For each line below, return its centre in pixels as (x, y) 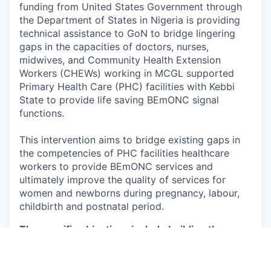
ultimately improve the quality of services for (122, 180)
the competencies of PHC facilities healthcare (124, 153)
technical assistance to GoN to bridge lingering (127, 34)
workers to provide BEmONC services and (116, 167)
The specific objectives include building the (122, 230)
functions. (42, 113)
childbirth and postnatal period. (92, 207)
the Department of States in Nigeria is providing (130, 20)
